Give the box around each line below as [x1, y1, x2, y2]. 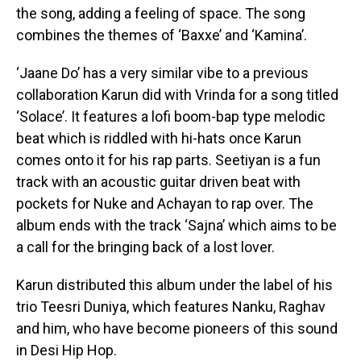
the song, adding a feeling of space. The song [16, 5, 305, 23]
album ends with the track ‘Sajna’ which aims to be [16, 217, 337, 234]
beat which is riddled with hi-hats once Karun [16, 130, 301, 147]
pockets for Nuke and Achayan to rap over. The [16, 195, 313, 213]
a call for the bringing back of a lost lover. [16, 239, 278, 256]
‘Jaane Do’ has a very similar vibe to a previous [16, 64, 309, 82]
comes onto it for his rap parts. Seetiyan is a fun [16, 151, 321, 169]
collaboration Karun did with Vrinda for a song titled [16, 86, 338, 104]
